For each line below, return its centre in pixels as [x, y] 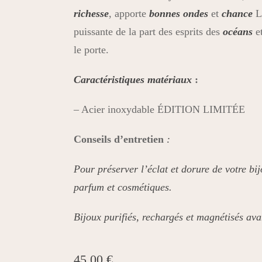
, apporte [129, 13]
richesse [91, 13]
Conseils [92, 139]
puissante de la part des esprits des [148, 32]
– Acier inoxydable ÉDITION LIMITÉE [159, 109]
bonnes [164, 13]
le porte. [91, 50]
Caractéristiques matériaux [132, 80]
